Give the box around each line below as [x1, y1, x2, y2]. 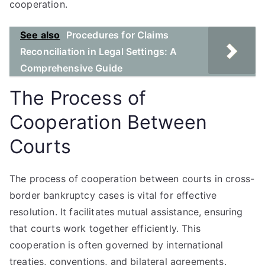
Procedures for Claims [66, 29, 169, 41]
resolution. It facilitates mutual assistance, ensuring [9, 206, 243, 218]
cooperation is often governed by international [9, 239, 224, 251]
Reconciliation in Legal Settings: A [20, 46, 177, 57]
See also [20, 29, 60, 41]
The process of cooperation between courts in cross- [9, 173, 255, 185]
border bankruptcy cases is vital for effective [9, 189, 217, 201]
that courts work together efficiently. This [9, 222, 201, 234]
